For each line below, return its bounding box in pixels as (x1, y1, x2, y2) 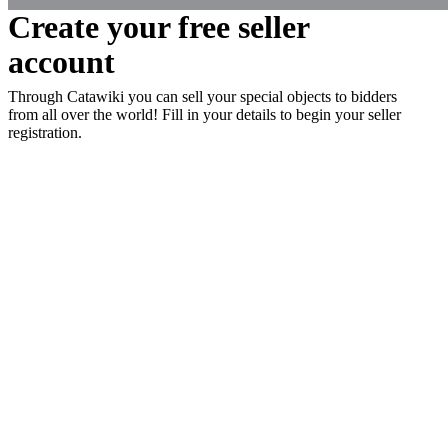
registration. (8, 124, 82, 141)
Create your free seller (8, 9, 309, 45)
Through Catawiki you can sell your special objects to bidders (8, 88, 397, 105)
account (8, 44, 115, 80)
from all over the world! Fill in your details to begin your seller (8, 106, 401, 123)
